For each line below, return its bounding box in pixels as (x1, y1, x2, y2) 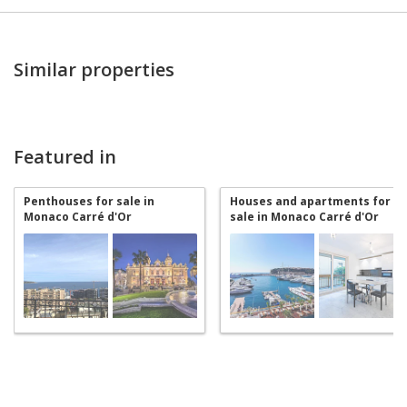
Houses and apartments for (230, 193, 391, 209)
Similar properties (14, 56, 174, 82)
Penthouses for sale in (24, 193, 154, 209)
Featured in (14, 144, 116, 169)
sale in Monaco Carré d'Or (230, 208, 379, 224)
